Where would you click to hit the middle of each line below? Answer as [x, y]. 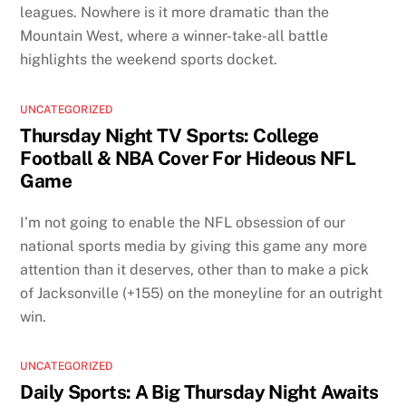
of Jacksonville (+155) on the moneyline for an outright [202, 293]
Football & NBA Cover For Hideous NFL [188, 158]
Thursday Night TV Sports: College [169, 135]
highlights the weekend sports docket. [149, 59]
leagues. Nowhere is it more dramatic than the [175, 12]
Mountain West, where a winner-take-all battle [174, 35]
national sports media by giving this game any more [194, 246]
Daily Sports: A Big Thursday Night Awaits [199, 392]
